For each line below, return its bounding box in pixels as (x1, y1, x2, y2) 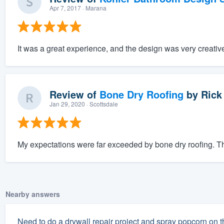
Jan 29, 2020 (49, 99, 85, 108)
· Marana (80, 3, 106, 12)
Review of (49, 87, 99, 102)
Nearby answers (5, 189, 60, 199)
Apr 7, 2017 (49, 3, 81, 12)
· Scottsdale (84, 99, 118, 108)
